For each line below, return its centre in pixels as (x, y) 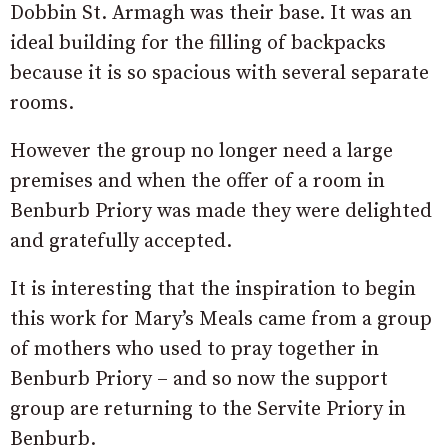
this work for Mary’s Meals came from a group (221, 319)
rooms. (42, 103)
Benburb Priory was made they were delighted (221, 211)
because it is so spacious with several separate (219, 73)
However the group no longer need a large (201, 151)
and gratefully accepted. (121, 241)
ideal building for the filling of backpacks (198, 43)
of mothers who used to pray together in (194, 349)
